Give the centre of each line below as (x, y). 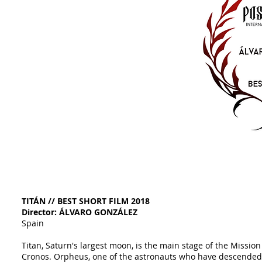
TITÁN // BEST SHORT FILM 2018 (86, 201)
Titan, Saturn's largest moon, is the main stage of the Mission (141, 245)
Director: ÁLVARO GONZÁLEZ (80, 212)
